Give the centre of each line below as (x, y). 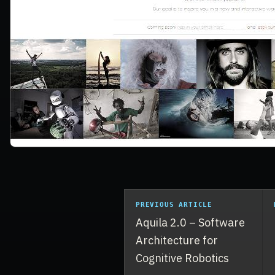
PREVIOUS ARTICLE (174, 204)
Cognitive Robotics (182, 258)
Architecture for (177, 240)
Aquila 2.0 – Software (190, 222)
